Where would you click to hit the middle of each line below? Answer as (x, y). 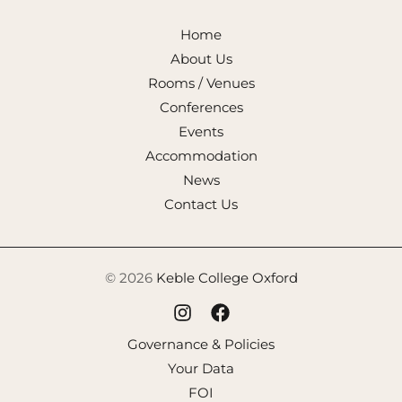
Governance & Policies (201, 345)
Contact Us (201, 205)
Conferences (201, 108)
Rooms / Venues (201, 83)
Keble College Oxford (227, 278)
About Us (201, 59)
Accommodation (201, 156)
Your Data (201, 369)
